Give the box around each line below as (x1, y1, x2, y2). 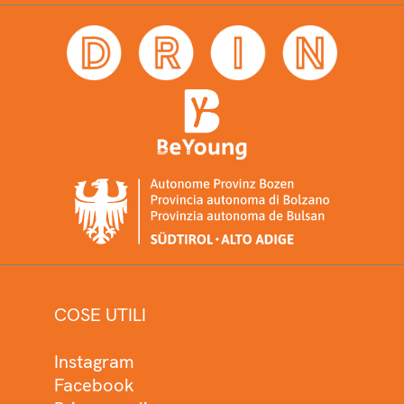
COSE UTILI (54, 303, 146, 327)
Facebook (54, 373, 134, 398)
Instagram (54, 350, 134, 374)
